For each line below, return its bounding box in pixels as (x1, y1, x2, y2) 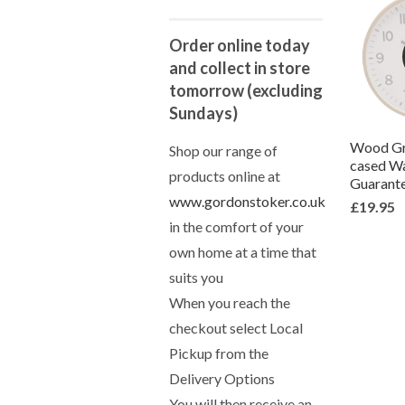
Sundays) (169, 103, 238, 123)
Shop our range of (169, 142, 278, 159)
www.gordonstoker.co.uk (169, 193, 325, 210)
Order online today (169, 35, 310, 55)
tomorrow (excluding (169, 80, 323, 100)
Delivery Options (169, 370, 275, 387)
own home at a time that (169, 243, 316, 260)
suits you (169, 268, 223, 286)
